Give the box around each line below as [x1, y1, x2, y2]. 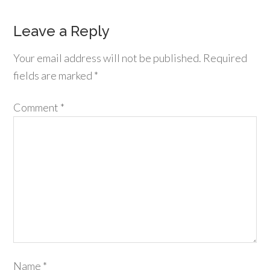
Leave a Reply [13, 22, 110, 40]
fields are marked [13, 69, 95, 83]
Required [203, 51, 248, 65]
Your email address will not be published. [13, 51, 202, 65]
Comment [13, 101, 61, 115]
